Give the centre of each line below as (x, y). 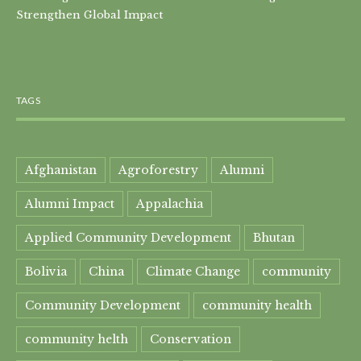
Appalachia (170, 203)
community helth (77, 339)
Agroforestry (158, 170)
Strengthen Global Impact (89, 14)
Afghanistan (61, 170)
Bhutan (274, 237)
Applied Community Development (128, 237)
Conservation (191, 339)
